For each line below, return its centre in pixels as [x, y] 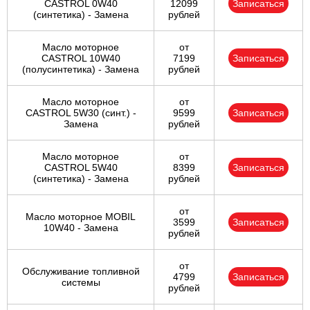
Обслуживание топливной [81, 272]
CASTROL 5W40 [81, 168]
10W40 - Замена [81, 228]
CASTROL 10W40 [81, 58]
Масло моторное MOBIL [81, 217]
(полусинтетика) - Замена [81, 70]
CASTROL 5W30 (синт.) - [81, 113]
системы [81, 283]
